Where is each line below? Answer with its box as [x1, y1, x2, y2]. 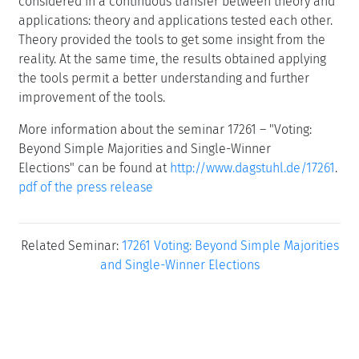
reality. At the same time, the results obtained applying [18, 51, 326, 67]
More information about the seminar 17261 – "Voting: [18, 122, 312, 137]
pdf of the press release [18, 179, 153, 195]
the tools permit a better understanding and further [18, 71, 309, 86]
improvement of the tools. [18, 90, 165, 105]
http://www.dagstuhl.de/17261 [170, 160, 335, 175]
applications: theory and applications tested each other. [18, 13, 333, 28]
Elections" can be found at [18, 160, 170, 175]
